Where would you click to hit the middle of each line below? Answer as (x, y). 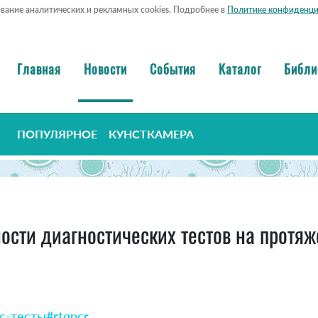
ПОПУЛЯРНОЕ (57, 134)
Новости (105, 68)
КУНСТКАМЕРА (151, 134)
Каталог (240, 68)
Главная (39, 68)
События (173, 68)
